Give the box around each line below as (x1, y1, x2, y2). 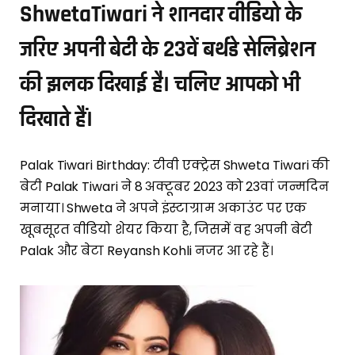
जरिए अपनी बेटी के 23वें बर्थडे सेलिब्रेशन (20, 34, 315, 64)
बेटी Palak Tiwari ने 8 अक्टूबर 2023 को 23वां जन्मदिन (20, 177, 329, 196)
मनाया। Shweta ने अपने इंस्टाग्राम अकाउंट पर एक (20, 198, 307, 217)
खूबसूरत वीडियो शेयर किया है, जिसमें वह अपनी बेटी (20, 219, 313, 239)
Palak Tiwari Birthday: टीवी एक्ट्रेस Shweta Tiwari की (20, 155, 330, 174)
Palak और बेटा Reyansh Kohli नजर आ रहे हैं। (20, 241, 273, 260)
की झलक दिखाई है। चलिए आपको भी (20, 69, 301, 99)
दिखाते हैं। (20, 104, 93, 134)
